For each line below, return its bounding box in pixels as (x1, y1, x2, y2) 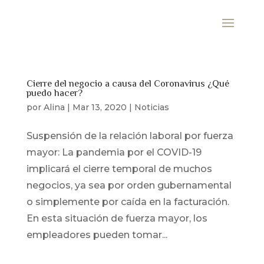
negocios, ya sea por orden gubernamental (26, 180, 232, 191)
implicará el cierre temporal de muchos (26, 163, 212, 174)
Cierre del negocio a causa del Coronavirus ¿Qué (26, 77, 229, 92)
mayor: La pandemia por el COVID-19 (26, 147, 202, 158)
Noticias (134, 102, 169, 113)
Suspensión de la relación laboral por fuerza (26, 130, 233, 141)
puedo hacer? (26, 87, 82, 101)
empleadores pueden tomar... (26, 229, 167, 240)
